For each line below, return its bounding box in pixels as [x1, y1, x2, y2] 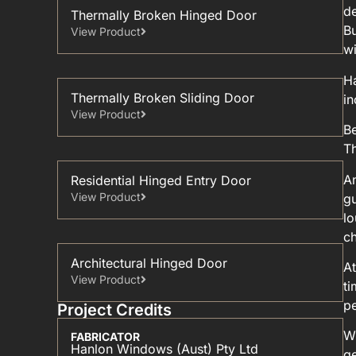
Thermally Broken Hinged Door [71, 7, 257, 23]
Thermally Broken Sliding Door [71, 90, 254, 106]
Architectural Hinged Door [71, 255, 227, 271]
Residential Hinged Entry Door [71, 172, 251, 188]
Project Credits [57, 300, 172, 319]
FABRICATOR [71, 330, 140, 343]
